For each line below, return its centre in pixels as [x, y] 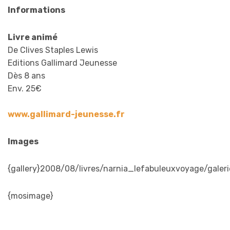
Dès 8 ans [26, 75]
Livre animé [33, 37]
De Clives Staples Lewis [53, 50]
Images [23, 141]
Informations [36, 10]
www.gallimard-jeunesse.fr [66, 114]
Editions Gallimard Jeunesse [62, 63]
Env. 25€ [25, 88]
